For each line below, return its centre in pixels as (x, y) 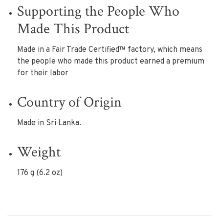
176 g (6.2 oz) (40, 173)
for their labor (43, 73)
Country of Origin (69, 102)
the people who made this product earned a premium (111, 62)
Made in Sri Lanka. (49, 123)
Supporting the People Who (98, 11)
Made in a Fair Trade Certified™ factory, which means (110, 50)
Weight (39, 152)
